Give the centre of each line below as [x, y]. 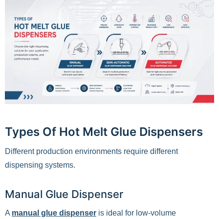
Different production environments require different [91, 151]
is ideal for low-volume [136, 213]
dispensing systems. [40, 165]
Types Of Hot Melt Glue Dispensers [104, 132]
